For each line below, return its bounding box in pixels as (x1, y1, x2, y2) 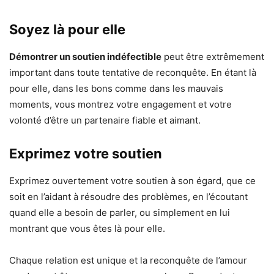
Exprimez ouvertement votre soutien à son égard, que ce (9, 175, 256, 187)
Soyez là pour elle (9, 21, 125, 38)
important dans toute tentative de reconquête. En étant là (9, 67, 256, 79)
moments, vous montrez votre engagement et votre (9, 98, 232, 111)
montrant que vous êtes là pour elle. (9, 223, 165, 235)
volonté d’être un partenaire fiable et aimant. (9, 114, 201, 127)
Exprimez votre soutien (9, 146, 162, 162)
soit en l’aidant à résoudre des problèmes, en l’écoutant (9, 191, 248, 203)
